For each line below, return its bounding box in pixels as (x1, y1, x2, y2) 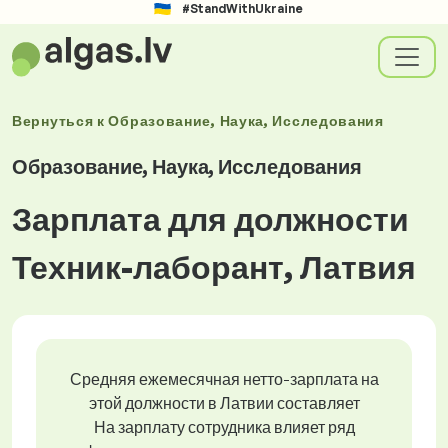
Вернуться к (12, 112, 109, 129)
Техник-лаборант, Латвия (12, 247, 416, 287)
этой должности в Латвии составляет (88, 393, 360, 413)
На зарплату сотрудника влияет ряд (93, 417, 355, 437)
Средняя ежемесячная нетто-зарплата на (69, 369, 379, 389)
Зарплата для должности (12, 199, 409, 239)
